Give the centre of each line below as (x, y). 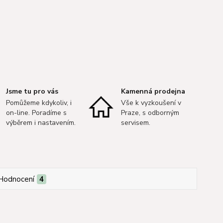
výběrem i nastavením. (41, 122)
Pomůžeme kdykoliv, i (39, 103)
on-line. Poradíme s (37, 112)
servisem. (135, 122)
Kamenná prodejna (153, 91)
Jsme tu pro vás (32, 91)
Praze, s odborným (150, 112)
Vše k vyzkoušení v (151, 103)
